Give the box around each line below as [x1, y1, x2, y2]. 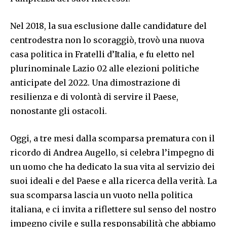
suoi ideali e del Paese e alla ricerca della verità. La [10, 176, 217, 186]
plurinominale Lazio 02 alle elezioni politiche [10, 63, 199, 74]
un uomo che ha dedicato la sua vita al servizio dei [10, 162, 215, 172]
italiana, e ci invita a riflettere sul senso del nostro [10, 204, 216, 215]
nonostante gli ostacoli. [10, 106, 107, 117]
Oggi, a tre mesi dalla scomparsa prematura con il [10, 133, 215, 144]
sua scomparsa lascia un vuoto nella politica [10, 190, 193, 201]
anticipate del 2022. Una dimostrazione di [10, 78, 180, 88]
